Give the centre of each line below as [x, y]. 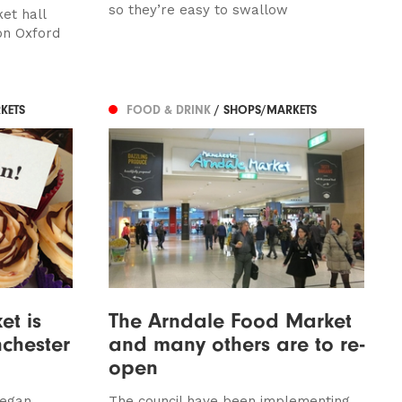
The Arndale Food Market [230, 320]
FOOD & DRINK [170, 110]
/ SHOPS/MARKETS [265, 110]
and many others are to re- [236, 343]
